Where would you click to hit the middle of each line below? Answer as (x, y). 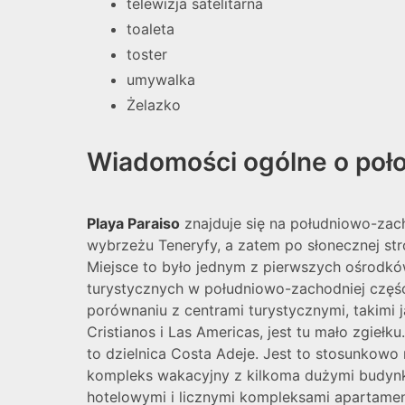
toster (147, 54)
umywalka (161, 80)
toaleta (151, 29)
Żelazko (154, 105)
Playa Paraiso (133, 223)
